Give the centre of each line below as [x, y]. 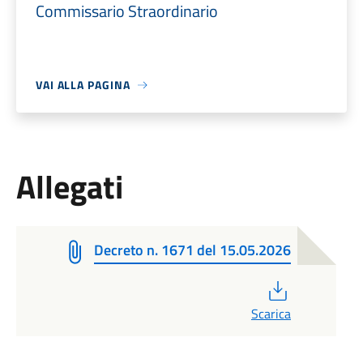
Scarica [271, 314]
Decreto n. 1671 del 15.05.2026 [192, 250]
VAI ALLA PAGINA [83, 85]
